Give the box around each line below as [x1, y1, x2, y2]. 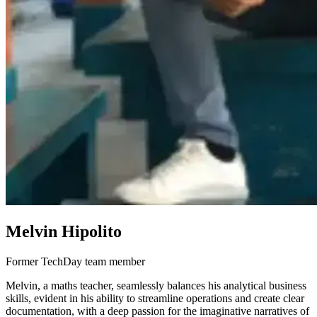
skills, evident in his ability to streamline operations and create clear [6, 292, 304, 304]
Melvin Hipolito [6, 221, 122, 241]
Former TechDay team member [6, 255, 145, 267]
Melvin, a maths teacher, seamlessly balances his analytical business [6, 279, 306, 292]
